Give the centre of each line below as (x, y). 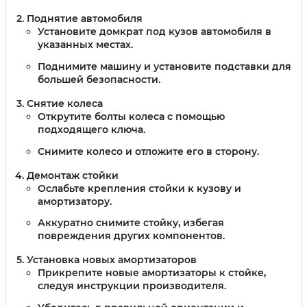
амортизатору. (75, 201)
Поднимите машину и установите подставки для (164, 66)
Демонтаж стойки (73, 175)
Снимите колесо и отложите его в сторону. (148, 151)
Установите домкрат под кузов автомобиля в (155, 31)
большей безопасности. (99, 79)
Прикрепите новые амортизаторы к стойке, (152, 273)
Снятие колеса (65, 103)
